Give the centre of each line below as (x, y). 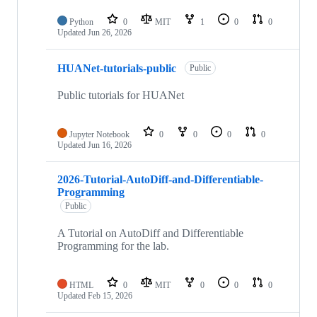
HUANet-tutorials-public (117, 68)
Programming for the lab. (113, 246)
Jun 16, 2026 (110, 145)
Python (81, 22)
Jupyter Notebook (99, 134)
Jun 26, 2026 (110, 32)
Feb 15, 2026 (110, 295)
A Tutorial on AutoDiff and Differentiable (150, 233)
